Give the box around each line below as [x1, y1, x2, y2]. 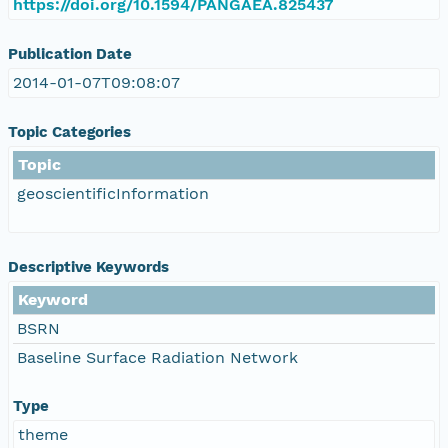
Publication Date [8, 44, 132, 63]
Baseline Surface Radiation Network [17, 347, 298, 367]
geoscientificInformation [17, 183, 209, 203]
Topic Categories [8, 122, 131, 141]
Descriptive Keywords [8, 257, 169, 276]
